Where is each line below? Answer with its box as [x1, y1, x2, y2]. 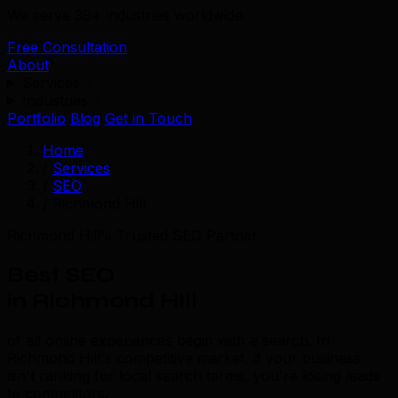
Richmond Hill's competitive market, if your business [7, 348, 361, 367]
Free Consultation [7, 38, 127, 56]
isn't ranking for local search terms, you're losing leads [7, 366, 380, 385]
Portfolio [7, 109, 66, 127]
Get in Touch [105, 109, 192, 127]
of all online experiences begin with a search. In [7, 330, 330, 349]
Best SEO [7, 261, 115, 288]
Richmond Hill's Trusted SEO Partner [7, 227, 258, 244]
